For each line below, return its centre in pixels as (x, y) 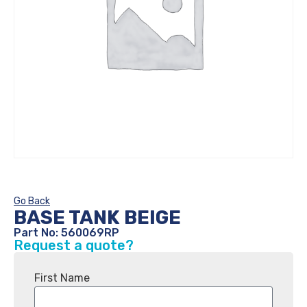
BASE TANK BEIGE (97, 218)
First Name (62, 278)
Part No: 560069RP (66, 233)
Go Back (32, 201)
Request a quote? (74, 245)
